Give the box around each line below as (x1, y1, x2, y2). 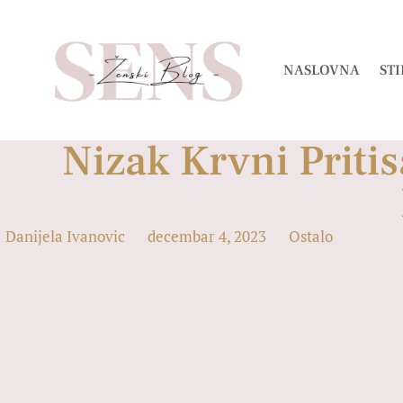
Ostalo (289, 226, 333, 246)
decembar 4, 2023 (148, 226, 266, 246)
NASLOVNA (283, 61, 360, 79)
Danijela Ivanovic (5, 226, 125, 246)
